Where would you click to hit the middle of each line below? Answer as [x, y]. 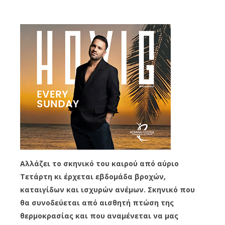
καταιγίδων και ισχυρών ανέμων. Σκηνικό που [107, 189]
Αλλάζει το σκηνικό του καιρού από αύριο [99, 163]
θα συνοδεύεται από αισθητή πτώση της [97, 202]
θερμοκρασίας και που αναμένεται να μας [99, 215]
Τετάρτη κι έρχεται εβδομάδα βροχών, [93, 176]
